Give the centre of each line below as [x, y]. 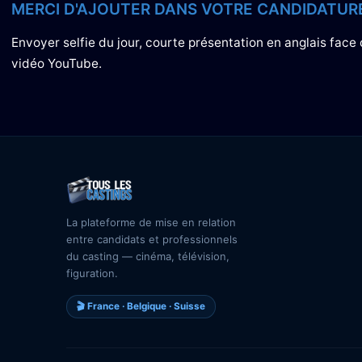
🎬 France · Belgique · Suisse [141, 306]
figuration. [92, 273]
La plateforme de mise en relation [151, 222]
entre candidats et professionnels [152, 239]
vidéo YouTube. [57, 63]
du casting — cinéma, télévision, [148, 256]
